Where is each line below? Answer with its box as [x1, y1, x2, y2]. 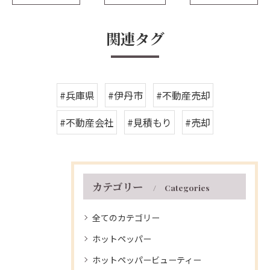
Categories [165, 182, 210, 193]
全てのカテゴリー [92, 212, 160, 224]
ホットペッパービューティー [92, 254, 201, 266]
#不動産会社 [60, 115, 114, 130]
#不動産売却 [156, 88, 210, 102]
